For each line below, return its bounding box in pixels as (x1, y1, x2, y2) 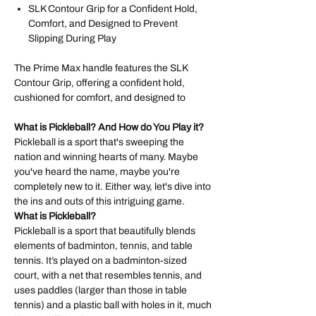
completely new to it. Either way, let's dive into (14, 181, 211, 193)
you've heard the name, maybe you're (14, 166, 180, 178)
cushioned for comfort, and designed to (14, 92, 186, 104)
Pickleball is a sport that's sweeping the (14, 137, 184, 148)
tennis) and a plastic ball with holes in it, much (14, 300, 212, 311)
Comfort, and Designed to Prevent (28, 18, 178, 30)
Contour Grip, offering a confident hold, (14, 78, 185, 89)
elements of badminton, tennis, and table (14, 241, 193, 252)
